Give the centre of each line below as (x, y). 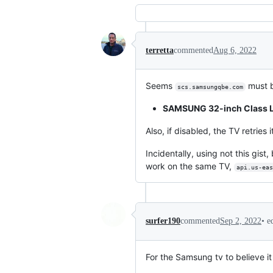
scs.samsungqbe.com (210, 87)
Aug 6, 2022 (235, 50)
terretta (160, 50)
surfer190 (163, 221)
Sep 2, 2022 (241, 221)
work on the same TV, (190, 166)
